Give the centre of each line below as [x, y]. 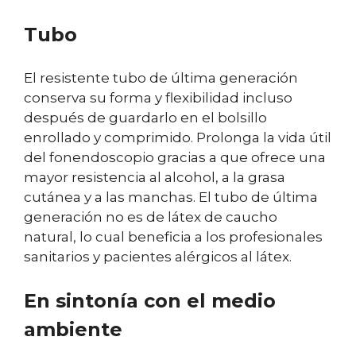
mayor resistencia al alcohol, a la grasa [155, 177]
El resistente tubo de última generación [161, 77]
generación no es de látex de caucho [151, 217]
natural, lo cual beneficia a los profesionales [173, 236]
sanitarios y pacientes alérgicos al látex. [158, 256]
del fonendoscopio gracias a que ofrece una [175, 157]
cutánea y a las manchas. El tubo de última [171, 197]
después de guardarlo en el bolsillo [145, 117]
